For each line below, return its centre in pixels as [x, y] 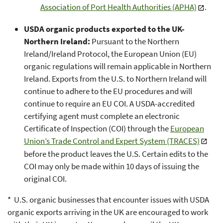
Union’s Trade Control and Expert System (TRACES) [111, 141]
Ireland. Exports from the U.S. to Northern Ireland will [115, 78]
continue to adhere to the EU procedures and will [108, 91]
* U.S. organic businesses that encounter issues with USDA [108, 200]
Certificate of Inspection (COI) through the [97, 128]
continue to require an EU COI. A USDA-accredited [109, 103]
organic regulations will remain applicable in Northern [117, 66]
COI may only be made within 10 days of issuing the [111, 167]
